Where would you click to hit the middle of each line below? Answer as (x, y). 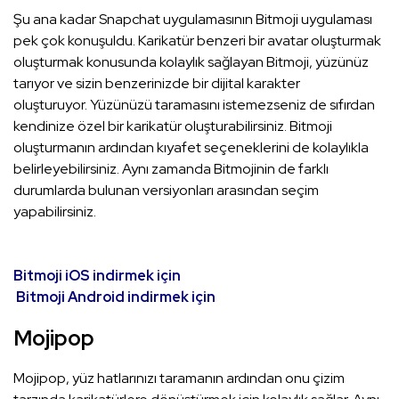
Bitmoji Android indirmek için (116, 297)
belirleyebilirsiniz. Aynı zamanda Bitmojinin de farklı (171, 168)
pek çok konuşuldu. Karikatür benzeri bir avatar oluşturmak (197, 40)
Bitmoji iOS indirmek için (97, 275)
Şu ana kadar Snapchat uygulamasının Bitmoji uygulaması (193, 19)
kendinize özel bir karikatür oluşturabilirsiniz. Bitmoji (173, 126)
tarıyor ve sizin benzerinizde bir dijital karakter (157, 83)
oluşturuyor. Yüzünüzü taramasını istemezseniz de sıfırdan (194, 104)
